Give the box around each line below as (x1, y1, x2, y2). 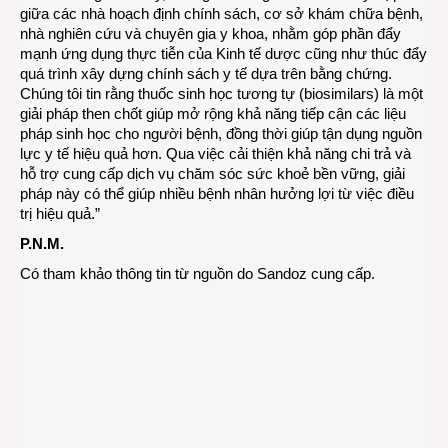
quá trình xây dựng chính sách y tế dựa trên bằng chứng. (20, 65, 392, 83)
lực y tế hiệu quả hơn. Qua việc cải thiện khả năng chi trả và (20, 145, 411, 163)
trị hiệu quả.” (20, 205, 100, 223)
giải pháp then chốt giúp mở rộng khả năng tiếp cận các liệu (20, 105, 406, 123)
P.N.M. (20, 235, 64, 253)
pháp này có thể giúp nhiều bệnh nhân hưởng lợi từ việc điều (20, 185, 414, 203)
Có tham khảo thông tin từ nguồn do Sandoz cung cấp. (20, 265, 375, 283)
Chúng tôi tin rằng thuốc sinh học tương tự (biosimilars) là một (20, 85, 423, 103)
